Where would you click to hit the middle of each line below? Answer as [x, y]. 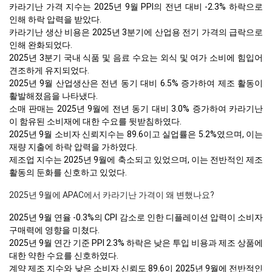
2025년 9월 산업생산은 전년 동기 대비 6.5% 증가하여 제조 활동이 [136, 83]
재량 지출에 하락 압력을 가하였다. [73, 147]
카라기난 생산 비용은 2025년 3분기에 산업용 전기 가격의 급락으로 [136, 32]
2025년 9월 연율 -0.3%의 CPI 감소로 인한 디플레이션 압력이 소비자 [136, 217]
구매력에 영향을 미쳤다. [54, 230]
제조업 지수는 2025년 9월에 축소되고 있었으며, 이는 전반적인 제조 [136, 159]
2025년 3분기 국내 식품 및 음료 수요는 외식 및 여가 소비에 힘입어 [136, 57]
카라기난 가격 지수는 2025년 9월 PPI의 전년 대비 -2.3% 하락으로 [136, 6]
